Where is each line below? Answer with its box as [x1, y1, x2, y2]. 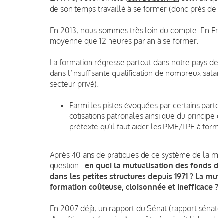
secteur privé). [50, 78, 99, 89]
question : [50, 160, 85, 170]
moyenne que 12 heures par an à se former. [50, 36, 198, 46]
